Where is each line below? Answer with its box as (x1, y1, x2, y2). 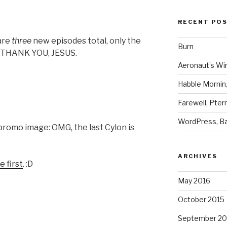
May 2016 (177, 176, 210, 185)
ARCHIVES (177, 152, 217, 160)
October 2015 (177, 195, 224, 204)
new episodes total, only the (31, 36, 141, 46)
